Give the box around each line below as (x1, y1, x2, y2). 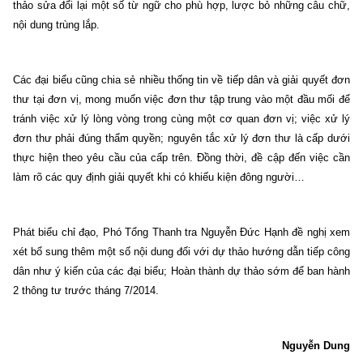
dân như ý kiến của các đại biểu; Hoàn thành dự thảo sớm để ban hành (13, 264, 350, 277)
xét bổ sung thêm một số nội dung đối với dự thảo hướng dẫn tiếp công (13, 245, 350, 258)
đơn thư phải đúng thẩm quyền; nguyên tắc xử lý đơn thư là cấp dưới (13, 131, 350, 144)
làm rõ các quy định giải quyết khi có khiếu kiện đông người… (13, 170, 305, 183)
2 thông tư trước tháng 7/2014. (13, 284, 162, 297)
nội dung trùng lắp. (13, 18, 100, 31)
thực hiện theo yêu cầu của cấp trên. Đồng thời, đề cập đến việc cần (13, 151, 350, 164)
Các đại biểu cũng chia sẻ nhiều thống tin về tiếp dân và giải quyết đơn (13, 73, 350, 86)
